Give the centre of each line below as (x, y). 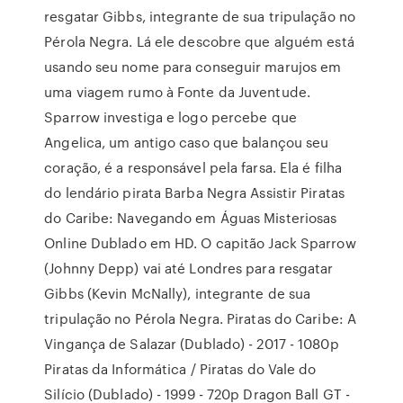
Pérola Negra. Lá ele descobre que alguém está (199, 41)
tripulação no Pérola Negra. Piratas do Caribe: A (201, 318)
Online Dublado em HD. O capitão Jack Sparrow (200, 243)
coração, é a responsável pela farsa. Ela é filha (193, 167)
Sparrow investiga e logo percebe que (170, 117)
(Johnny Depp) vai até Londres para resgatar (189, 268)
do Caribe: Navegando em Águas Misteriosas (191, 218)
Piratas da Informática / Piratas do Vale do (180, 369)
